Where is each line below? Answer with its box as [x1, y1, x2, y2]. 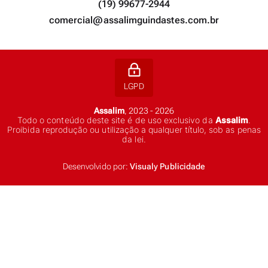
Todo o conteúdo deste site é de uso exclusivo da [17, 115, 215, 125]
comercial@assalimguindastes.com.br [48, 14, 220, 26]
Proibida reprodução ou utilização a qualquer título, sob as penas [7, 124, 261, 135]
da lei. [122, 134, 146, 144]
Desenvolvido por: [62, 162, 130, 171]
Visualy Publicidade [129, 162, 206, 171]
